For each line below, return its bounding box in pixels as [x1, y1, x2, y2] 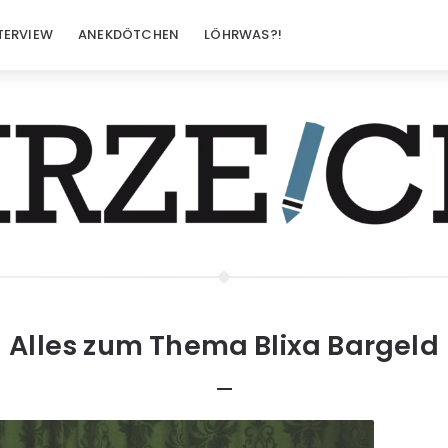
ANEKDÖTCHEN [78, 25, 180, 44]
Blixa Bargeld [254, 327, 439, 365]
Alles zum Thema [9, 327, 249, 365]
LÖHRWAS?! [204, 25, 283, 44]
